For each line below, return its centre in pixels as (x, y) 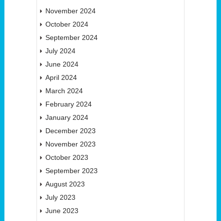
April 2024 (61, 78)
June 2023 (62, 211)
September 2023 (71, 171)
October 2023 (67, 158)
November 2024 (70, 11)
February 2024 (68, 104)
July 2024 (60, 51)
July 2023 (60, 198)
